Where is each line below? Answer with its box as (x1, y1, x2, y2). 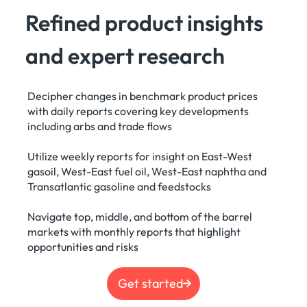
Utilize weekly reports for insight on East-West (27, 149, 253, 164)
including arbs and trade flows (27, 119, 173, 134)
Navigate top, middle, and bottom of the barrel (27, 210, 253, 224)
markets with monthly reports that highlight (27, 225, 241, 239)
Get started (117, 275, 183, 292)
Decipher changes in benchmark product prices (27, 89, 258, 103)
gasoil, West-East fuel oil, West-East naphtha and (27, 164, 267, 179)
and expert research (25, 42, 225, 70)
